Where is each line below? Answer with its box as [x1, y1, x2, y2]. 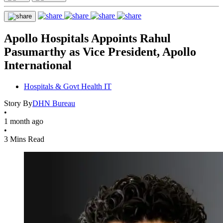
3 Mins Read [4, 134, 44, 143]
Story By [4, 99, 32, 108]
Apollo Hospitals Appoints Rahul [4, 31, 171, 45]
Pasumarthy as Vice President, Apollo [4, 45, 196, 58]
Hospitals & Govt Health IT [24, 82, 111, 91]
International [4, 58, 72, 72]
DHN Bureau [32, 99, 75, 108]
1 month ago [4, 116, 43, 125]
